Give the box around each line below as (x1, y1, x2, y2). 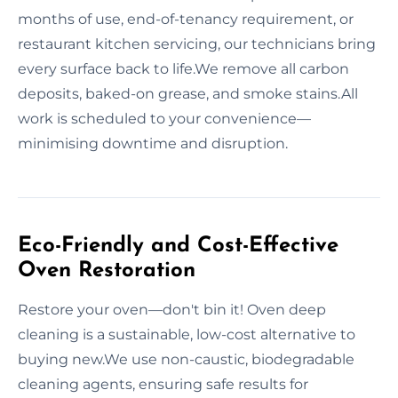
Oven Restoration (18, 259, 195, 282)
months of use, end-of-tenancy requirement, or (18, 10, 354, 28)
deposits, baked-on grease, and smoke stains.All (18, 84, 358, 102)
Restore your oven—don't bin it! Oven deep (18, 300, 326, 318)
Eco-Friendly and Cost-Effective (18, 235, 338, 257)
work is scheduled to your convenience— (18, 109, 311, 127)
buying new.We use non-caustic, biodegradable (18, 350, 354, 368)
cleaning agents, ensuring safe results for (18, 375, 308, 393)
